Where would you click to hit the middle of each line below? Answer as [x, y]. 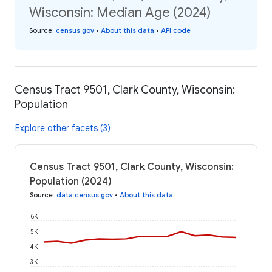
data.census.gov [85, 195]
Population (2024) [71, 181]
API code [176, 31]
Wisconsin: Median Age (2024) [120, 13]
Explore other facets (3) [63, 128]
